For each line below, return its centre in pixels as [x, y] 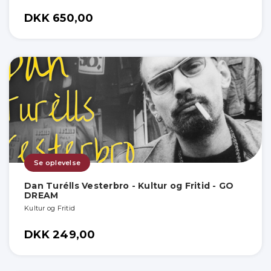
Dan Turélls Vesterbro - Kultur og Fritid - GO [129, 186]
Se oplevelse [57, 163]
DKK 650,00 [59, 18]
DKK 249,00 [60, 235]
